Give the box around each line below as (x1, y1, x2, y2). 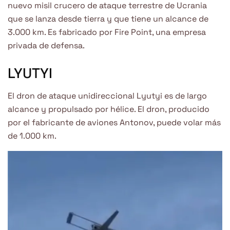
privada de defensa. (8, 40, 85, 51)
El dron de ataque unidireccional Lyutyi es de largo (8, 90, 207, 102)
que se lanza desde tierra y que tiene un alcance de (8, 13, 208, 25)
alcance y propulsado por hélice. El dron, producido (8, 104, 209, 115)
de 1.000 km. (8, 130, 56, 142)
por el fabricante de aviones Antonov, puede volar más (8, 117, 221, 128)
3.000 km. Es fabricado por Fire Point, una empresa (8, 27, 206, 38)
